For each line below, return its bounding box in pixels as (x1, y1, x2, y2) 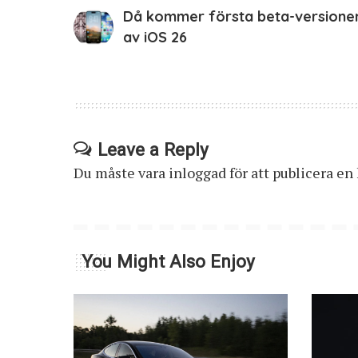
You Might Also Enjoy (82, 250, 255, 272)
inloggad (169, 162, 226, 182)
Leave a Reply (97, 138, 209, 160)
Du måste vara (74, 162, 169, 182)
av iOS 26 (123, 27, 187, 46)
